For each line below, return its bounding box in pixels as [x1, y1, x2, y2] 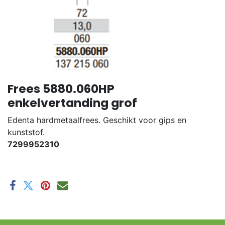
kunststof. [8, 127, 45, 138]
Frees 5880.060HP [8, 80, 115, 97]
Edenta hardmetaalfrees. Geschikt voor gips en [8, 115, 186, 126]
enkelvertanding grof [8, 94, 137, 111]
